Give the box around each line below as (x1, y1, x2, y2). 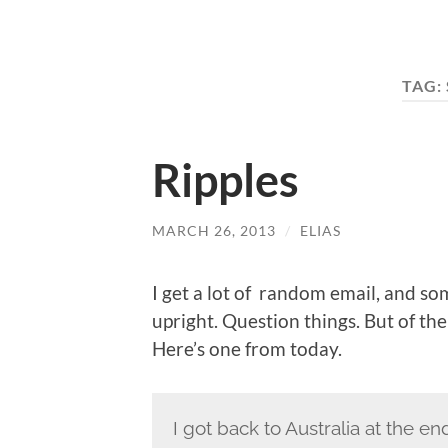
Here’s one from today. (152, 337, 342, 361)
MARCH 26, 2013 (152, 221, 276, 239)
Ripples (152, 152, 299, 207)
